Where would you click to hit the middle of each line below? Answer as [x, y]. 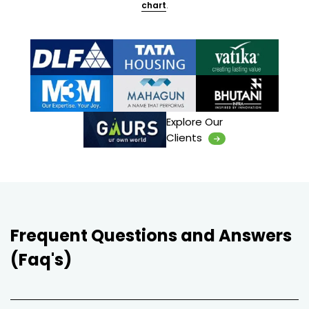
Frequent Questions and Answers [151, 236]
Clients [186, 138]
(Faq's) [41, 260]
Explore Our [195, 122]
